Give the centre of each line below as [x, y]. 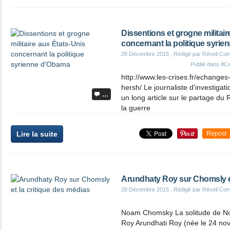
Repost [216, 133]
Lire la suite [37, 134]
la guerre [136, 108]
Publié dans [206, 64]
